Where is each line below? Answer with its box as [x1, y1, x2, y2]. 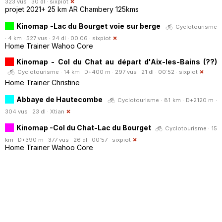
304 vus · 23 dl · [5, 108, 50, 115]
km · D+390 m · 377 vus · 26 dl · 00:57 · [5, 136, 112, 143]
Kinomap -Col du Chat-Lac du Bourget [16, 123, 153, 132]
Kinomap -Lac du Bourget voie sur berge [16, 21, 161, 30]
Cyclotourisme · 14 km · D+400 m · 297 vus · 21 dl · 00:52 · [17, 68, 179, 75]
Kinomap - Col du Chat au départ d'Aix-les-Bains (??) [16, 57, 217, 66]
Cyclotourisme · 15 [165, 124, 217, 132]
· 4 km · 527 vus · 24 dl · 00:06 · [5, 34, 92, 42]
